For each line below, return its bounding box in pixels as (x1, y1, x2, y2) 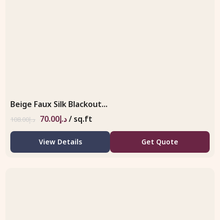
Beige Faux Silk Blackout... (10, 98, 108, 110)
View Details (38, 137, 82, 146)
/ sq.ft (69, 113, 93, 124)
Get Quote (141, 137, 178, 146)
